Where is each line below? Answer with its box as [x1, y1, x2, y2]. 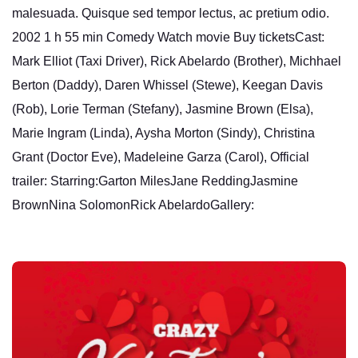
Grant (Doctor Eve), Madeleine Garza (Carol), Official [12, 149, 309, 164]
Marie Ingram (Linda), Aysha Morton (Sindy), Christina [12, 125, 315, 140]
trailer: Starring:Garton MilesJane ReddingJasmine [12, 173, 298, 188]
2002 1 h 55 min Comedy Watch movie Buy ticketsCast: [12, 30, 324, 44]
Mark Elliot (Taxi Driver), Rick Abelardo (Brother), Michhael [12, 54, 341, 68]
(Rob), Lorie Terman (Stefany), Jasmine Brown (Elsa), [12, 101, 313, 116]
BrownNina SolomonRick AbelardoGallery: [12, 197, 254, 212]
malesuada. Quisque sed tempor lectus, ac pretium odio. [12, 6, 329, 20]
